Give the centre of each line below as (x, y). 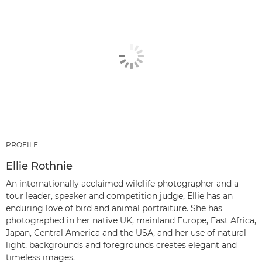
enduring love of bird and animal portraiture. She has (114, 208)
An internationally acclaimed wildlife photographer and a (122, 184)
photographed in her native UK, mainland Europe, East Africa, (131, 221)
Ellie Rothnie (39, 166)
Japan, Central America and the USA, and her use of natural (126, 233)
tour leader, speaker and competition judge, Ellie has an (119, 196)
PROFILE (22, 145)
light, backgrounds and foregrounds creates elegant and (121, 245)
